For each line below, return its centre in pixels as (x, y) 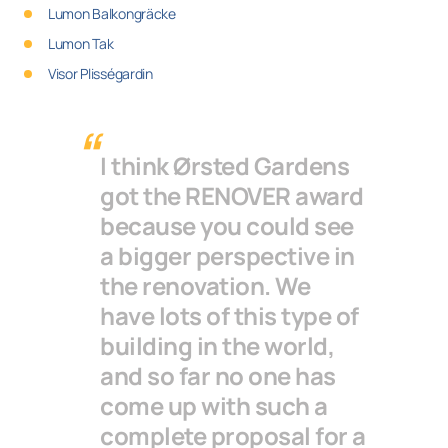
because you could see (227, 225)
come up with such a (214, 405)
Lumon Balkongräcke (111, 13)
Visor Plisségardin (100, 73)
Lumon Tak (80, 43)
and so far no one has (218, 375)
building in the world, (217, 345)
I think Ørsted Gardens (225, 165)
